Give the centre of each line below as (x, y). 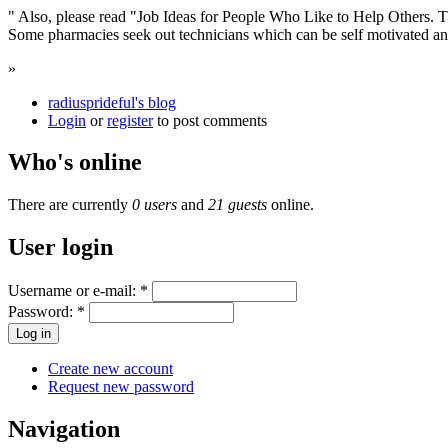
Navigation (64, 429)
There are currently (70, 205)
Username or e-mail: (74, 291)
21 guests (237, 205)
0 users (154, 205)
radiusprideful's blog (112, 102)
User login (60, 247)
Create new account (110, 369)
